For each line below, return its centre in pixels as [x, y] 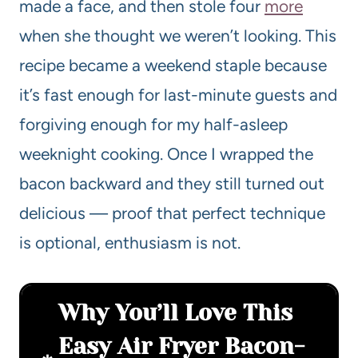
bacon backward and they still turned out [172, 184]
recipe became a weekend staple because [173, 66]
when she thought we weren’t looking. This [178, 36]
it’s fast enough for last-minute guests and [178, 95]
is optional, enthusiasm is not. [130, 243]
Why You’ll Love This [175, 313]
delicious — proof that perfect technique [172, 213]
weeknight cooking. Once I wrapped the [166, 154]
